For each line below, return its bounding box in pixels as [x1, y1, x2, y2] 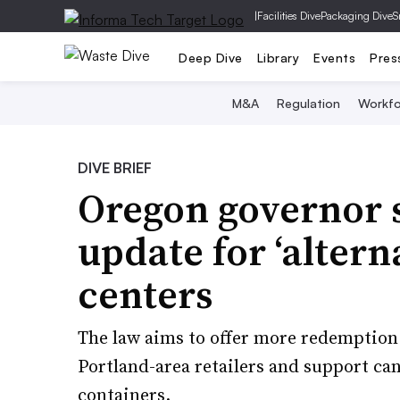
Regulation [277, 96, 340, 111]
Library [256, 49, 299, 65]
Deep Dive [179, 49, 243, 65]
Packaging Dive [321, 9, 393, 22]
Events [313, 49, 355, 65]
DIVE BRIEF [78, 159, 152, 177]
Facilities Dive [257, 9, 321, 22]
